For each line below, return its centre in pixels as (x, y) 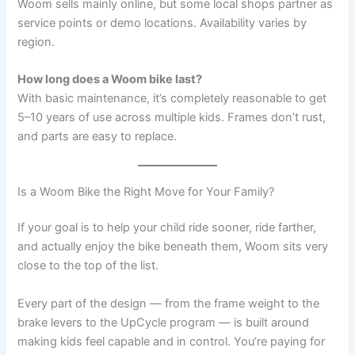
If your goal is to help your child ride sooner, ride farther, (167, 228)
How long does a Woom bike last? (110, 80)
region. (36, 42)
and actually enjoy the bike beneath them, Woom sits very (173, 247)
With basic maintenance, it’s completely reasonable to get (172, 99)
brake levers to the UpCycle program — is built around (164, 322)
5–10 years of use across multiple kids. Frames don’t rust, (172, 118)
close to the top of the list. (88, 266)
